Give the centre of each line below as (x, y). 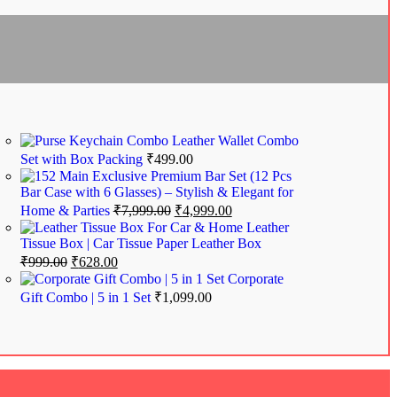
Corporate (255, 279)
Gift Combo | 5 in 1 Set (87, 298)
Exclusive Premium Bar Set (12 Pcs (191, 176)
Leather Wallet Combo (235, 141)
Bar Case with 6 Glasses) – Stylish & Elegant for (156, 192)
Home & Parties (66, 211)
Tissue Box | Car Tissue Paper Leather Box (140, 244)
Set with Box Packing (83, 160)
